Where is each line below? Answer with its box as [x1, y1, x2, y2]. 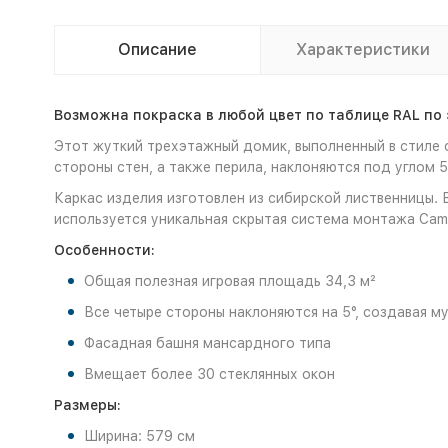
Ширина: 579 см [83, 428, 195, 445]
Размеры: [53, 397, 121, 414]
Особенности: [53, 242, 155, 259]
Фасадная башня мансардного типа [83, 335, 331, 352]
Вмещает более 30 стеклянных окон [83, 366, 335, 383]
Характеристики [296, 40, 430, 60]
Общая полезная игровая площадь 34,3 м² [83, 273, 376, 290]
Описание [117, 40, 197, 60]
